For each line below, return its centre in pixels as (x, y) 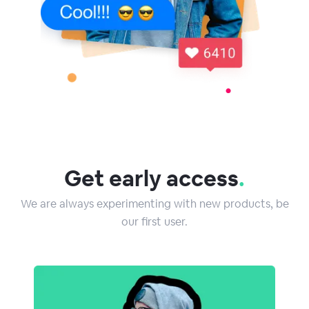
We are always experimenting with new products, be (154, 203)
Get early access (151, 178)
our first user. (154, 221)
